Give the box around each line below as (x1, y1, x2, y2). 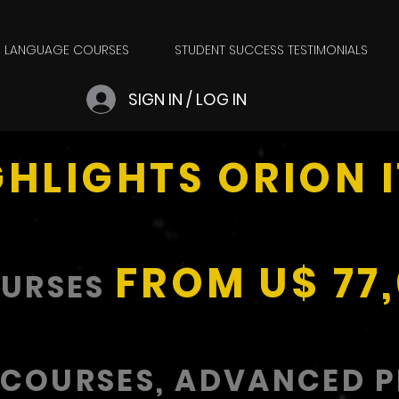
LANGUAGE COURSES (4, 41, 129, 59)
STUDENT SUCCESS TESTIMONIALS (174, 41, 368, 59)
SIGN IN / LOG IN (128, 87, 247, 110)
